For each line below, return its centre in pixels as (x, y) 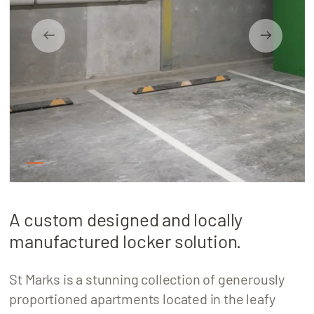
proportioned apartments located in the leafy (142, 299)
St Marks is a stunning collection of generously (147, 279)
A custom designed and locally (126, 219)
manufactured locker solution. (125, 241)
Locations (46, 50)
